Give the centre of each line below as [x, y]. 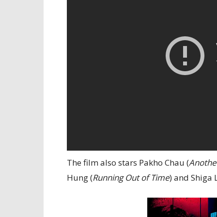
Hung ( [80, 177]
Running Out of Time [131, 177]
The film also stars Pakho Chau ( [128, 162]
